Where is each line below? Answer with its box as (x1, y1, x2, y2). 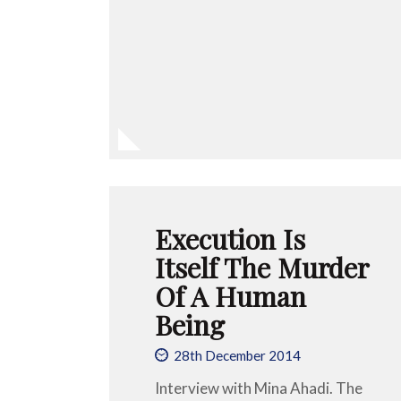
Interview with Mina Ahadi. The (155, 378, 363, 397)
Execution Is (155, 219, 305, 257)
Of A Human (155, 277, 306, 314)
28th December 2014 (174, 347, 302, 364)
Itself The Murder (155, 248, 368, 286)
